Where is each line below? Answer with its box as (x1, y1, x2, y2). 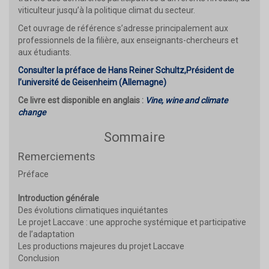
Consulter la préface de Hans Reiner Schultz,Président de (18, 65, 234, 75)
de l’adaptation (18, 229, 87, 239)
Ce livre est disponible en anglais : (18, 95, 145, 105)
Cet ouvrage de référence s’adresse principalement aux (18, 23, 228, 33)
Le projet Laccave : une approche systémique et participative (18, 217, 246, 227)
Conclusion (18, 253, 67, 263)
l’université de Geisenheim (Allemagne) (18, 77, 166, 87)
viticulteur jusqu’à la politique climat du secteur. (18, 5, 195, 15)
